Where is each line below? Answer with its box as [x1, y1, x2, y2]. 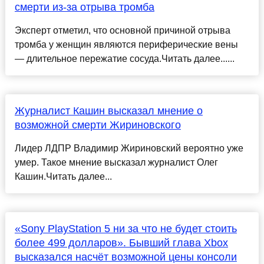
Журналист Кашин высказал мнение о [14, 105, 203, 117]
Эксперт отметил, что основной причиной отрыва [14, 25, 230, 36]
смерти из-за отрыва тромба [14, 1, 154, 14]
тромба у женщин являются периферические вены [14, 39, 238, 50]
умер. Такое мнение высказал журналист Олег [14, 157, 218, 168]
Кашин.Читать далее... [14, 171, 112, 182]
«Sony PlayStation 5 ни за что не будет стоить [14, 223, 237, 235]
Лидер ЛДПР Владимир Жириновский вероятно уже [14, 143, 243, 154]
